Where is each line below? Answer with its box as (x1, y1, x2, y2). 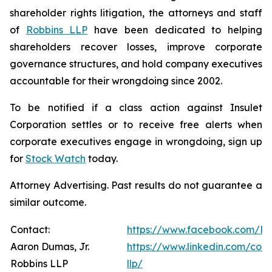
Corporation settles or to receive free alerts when (10, 118, 262, 131)
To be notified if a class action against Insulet (10, 101, 262, 114)
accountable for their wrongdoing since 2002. (10, 75, 222, 87)
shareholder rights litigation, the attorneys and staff (10, 7, 262, 19)
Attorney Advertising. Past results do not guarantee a (10, 179, 262, 191)
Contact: (10, 223, 50, 236)
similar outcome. (10, 196, 86, 208)
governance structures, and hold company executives (10, 58, 262, 70)
